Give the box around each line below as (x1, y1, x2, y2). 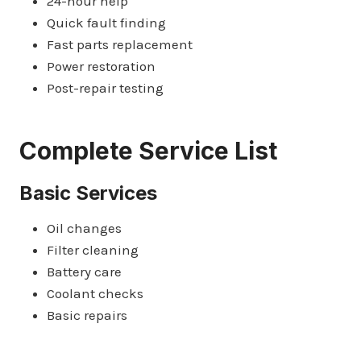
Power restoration (47, 57, 156, 74)
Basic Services (19, 180, 157, 205)
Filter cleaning (47, 241, 139, 258)
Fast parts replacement (47, 35, 193, 52)
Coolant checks (47, 284, 143, 301)
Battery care (47, 263, 122, 280)
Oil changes (47, 219, 122, 236)
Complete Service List (19, 135, 277, 165)
